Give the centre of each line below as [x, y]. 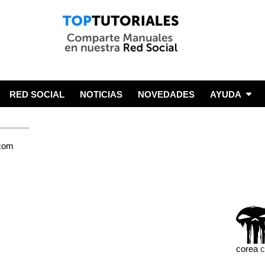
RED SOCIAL [37, 94]
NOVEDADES [166, 94]
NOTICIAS [101, 94]
